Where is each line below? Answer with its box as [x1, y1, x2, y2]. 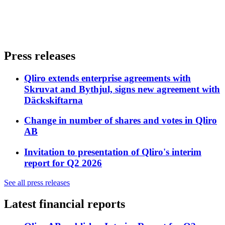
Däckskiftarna [24, 94, 83, 105]
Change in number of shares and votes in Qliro [24, 115, 217, 126]
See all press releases [4, 178, 70, 187]
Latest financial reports [4, 197, 125, 210]
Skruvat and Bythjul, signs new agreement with [24, 83, 220, 94]
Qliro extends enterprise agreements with [24, 72, 191, 83]
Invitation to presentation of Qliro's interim [24, 147, 201, 158]
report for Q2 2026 [24, 158, 102, 169]
